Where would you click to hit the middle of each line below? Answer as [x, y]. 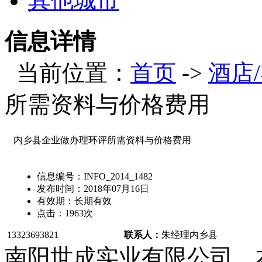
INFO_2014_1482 [118, 176]
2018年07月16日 [116, 189]
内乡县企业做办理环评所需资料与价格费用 [102, 140]
